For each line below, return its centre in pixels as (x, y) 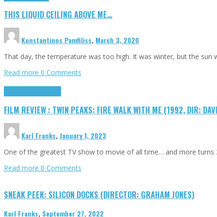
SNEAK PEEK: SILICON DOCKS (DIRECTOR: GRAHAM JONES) (99, 195)
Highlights (48, 92)
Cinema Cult (19, 92)
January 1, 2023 (83, 136)
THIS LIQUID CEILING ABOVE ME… (58, 14)
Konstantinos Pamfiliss (56, 40)
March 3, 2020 (117, 40)
